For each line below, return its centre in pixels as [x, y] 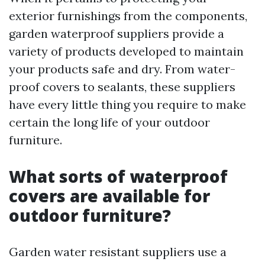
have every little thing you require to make [127, 104]
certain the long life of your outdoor [109, 122]
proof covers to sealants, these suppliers [122, 87]
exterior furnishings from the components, [128, 16]
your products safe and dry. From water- [122, 69]
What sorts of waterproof [118, 176]
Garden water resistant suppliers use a [118, 252]
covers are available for [109, 196]
